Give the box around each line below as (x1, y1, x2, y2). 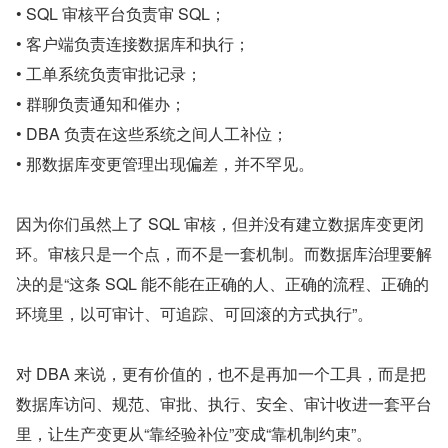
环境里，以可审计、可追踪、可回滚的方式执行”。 (16, 302, 373, 326)
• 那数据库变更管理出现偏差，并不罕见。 (16, 152, 314, 176)
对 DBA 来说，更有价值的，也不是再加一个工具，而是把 (16, 362, 426, 386)
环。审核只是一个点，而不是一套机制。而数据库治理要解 (16, 242, 432, 266)
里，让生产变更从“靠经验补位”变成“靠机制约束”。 (16, 422, 372, 446)
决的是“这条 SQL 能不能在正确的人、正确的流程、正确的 (16, 272, 429, 296)
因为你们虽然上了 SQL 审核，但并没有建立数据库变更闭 (16, 212, 424, 236)
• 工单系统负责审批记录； (16, 62, 202, 86)
